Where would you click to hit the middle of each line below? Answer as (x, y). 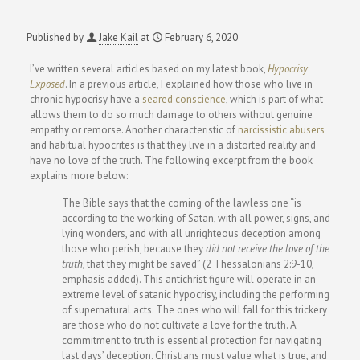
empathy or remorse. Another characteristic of (133, 130)
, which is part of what (274, 99)
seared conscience (184, 99)
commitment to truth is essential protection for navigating (191, 340)
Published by (55, 37)
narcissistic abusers (281, 130)
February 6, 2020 (201, 37)
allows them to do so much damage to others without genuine (171, 115)
